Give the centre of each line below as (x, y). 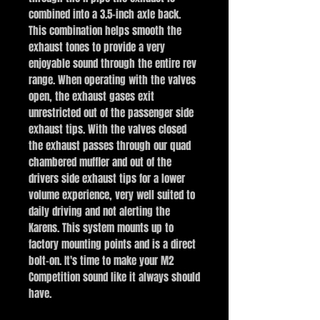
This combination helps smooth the (105, 31)
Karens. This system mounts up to (101, 228)
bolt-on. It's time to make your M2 (101, 261)
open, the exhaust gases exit (91, 96)
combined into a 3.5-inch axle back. (105, 14)
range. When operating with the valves (112, 80)
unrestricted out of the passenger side (111, 113)
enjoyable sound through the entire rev (112, 64)
